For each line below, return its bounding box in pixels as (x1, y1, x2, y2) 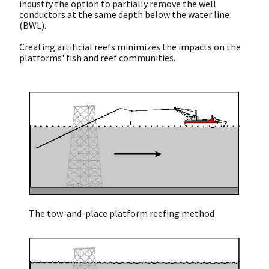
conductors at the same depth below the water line (19, 8, 229, 20)
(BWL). (19, 19, 46, 31)
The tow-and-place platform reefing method (29, 207, 214, 220)
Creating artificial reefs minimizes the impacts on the (19, 40, 241, 53)
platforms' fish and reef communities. (19, 51, 175, 64)
